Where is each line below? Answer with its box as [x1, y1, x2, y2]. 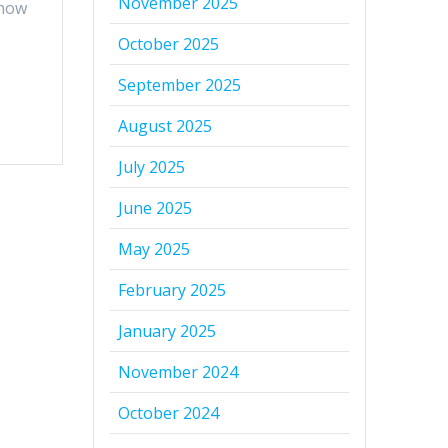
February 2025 [118, 279, 227, 302]
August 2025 [118, 115, 213, 138]
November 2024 [118, 361, 239, 384]
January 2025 [118, 320, 217, 343]
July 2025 [118, 156, 186, 179]
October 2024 [118, 402, 220, 425]
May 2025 [118, 238, 191, 261]
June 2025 [118, 197, 193, 220]
